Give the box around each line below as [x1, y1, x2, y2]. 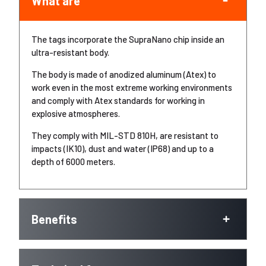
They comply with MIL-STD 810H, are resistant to [31, 130, 218, 141]
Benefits [31, 212, 77, 226]
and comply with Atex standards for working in [31, 95, 205, 106]
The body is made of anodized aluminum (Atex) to [31, 69, 216, 80]
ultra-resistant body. [31, 47, 109, 58]
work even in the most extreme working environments [31, 82, 232, 93]
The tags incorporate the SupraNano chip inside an [31, 34, 224, 45]
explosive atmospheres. [31, 108, 120, 119]
